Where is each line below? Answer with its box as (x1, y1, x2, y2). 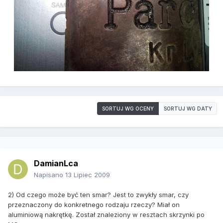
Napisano (34, 171, 65, 179)
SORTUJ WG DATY (164, 106, 212, 112)
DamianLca (34, 158, 78, 169)
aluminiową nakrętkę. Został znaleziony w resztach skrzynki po (8, 211, 205, 219)
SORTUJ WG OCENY (102, 106, 154, 112)
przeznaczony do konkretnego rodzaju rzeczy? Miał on (8, 201, 180, 209)
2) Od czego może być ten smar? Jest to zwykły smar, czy (8, 191, 189, 199)
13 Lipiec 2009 (65, 171, 110, 179)
